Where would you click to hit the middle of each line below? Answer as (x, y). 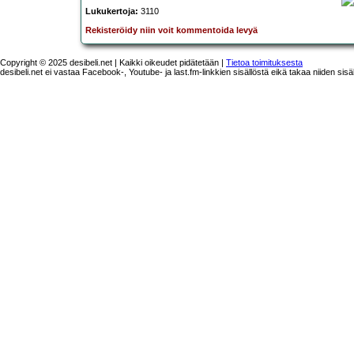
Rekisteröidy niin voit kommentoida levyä (171, 30)
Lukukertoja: (112, 11)
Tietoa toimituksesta (264, 62)
